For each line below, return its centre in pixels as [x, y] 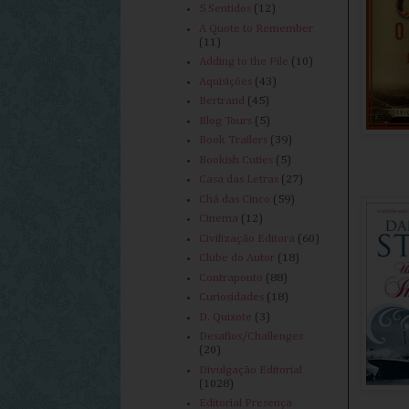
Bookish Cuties [236, 160]
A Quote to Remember [257, 28]
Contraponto [231, 278]
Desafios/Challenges [252, 337]
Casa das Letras [239, 180]
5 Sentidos [225, 9]
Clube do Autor [237, 258]
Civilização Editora [247, 238]
